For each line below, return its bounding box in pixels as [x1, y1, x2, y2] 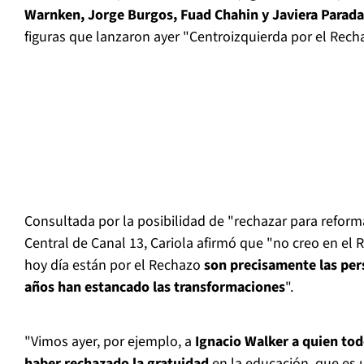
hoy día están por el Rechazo [24, 255, 201, 276]
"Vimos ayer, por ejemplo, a [24, 331, 195, 353]
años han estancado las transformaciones [24, 277, 285, 298]
